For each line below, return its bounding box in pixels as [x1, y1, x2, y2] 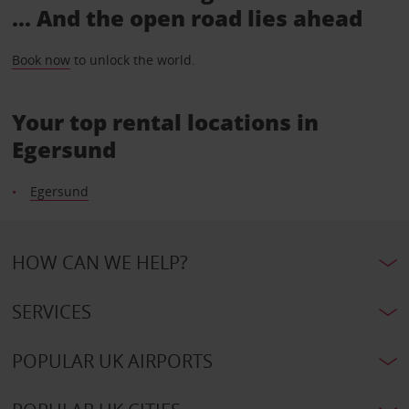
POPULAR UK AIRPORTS [11, 349, 213, 374]
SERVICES [11, 299, 91, 325]
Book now [11, 51, 70, 69]
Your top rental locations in [11, 107, 319, 138]
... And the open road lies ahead [11, 3, 362, 34]
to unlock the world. [69, 51, 195, 69]
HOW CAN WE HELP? [11, 250, 188, 276]
